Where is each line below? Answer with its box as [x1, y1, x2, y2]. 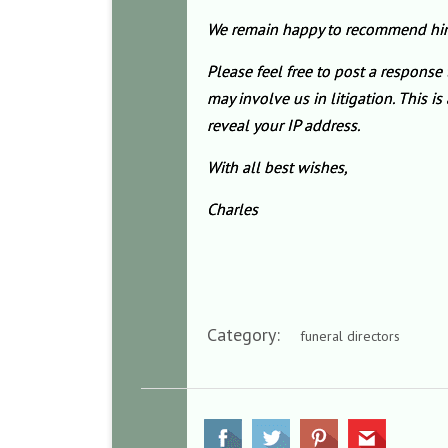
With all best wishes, [207, 157, 348, 177]
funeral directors [300, 327, 400, 345]
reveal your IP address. [207, 115, 360, 135]
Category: [207, 323, 300, 346]
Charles [207, 199, 258, 219]
